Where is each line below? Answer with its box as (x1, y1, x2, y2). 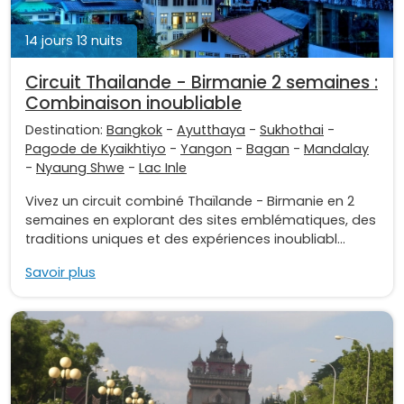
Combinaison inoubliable (25, 90, 242, 115)
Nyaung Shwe (36, 158, 124, 177)
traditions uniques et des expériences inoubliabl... (25, 229, 345, 248)
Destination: (25, 120, 106, 139)
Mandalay (304, 139, 369, 158)
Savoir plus (25, 262, 96, 281)
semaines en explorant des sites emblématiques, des (25, 210, 376, 229)
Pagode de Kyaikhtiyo (25, 139, 166, 158)
